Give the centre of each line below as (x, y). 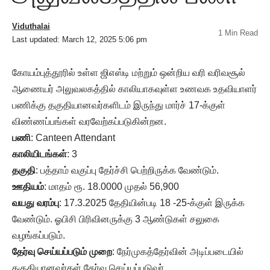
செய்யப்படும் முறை (75, 251)
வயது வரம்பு (36, 202)
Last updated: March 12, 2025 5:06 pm (80, 39)
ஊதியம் (28, 186)
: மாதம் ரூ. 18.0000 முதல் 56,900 (111, 186)
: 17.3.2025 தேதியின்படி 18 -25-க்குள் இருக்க (152, 202)
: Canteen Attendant (73, 137)
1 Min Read (238, 33)
